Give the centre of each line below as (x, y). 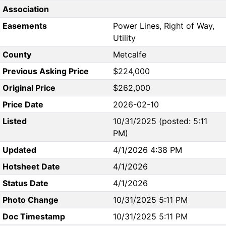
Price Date (23, 105)
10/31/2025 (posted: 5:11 (160, 121)
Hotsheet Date (31, 167)
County (17, 55)
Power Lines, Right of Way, (164, 26)
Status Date (25, 183)
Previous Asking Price (45, 71)
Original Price (29, 88)
